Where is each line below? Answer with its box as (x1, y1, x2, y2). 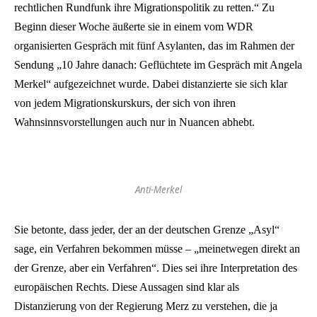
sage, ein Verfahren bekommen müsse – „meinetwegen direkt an (14, 242, 300, 255)
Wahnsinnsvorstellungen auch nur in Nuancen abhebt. (14, 116, 255, 129)
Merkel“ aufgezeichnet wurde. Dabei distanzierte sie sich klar (14, 78, 287, 91)
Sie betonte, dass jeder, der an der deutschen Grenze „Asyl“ (14, 223, 279, 236)
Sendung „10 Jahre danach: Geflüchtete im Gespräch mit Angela (14, 59, 302, 71)
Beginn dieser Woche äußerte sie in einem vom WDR (14, 21, 253, 33)
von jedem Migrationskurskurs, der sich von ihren (14, 97, 236, 110)
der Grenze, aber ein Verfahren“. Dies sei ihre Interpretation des (14, 261, 297, 274)
